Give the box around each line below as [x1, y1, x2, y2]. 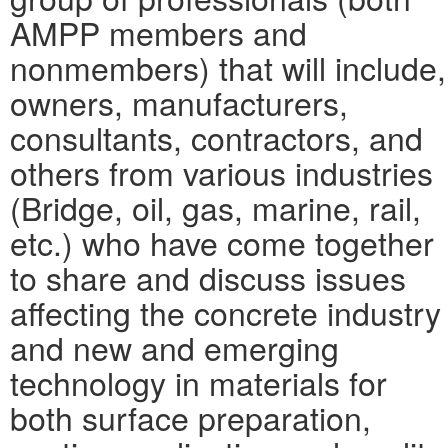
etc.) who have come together [10, 219, 434, 265]
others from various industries [10, 149, 433, 195]
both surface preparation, [10, 394, 371, 440]
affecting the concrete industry [10, 289, 441, 335]
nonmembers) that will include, [10, 44, 446, 90]
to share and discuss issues [10, 254, 406, 300]
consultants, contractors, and [10, 114, 423, 160]
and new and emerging [10, 324, 339, 370]
